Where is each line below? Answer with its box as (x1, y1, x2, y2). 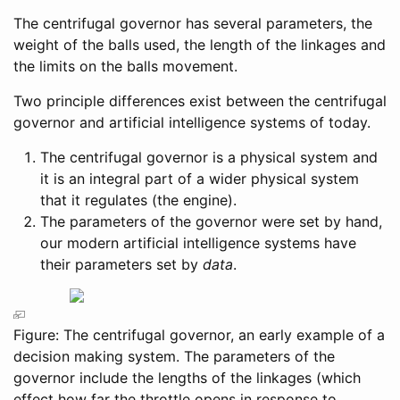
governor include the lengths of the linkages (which (13, 368, 361, 387)
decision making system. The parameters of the (13, 346, 335, 365)
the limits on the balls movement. (13, 56, 237, 75)
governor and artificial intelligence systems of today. (13, 112, 371, 131)
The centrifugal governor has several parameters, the (13, 13, 372, 32)
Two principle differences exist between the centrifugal (13, 91, 387, 110)
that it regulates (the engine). (40, 190, 237, 209)
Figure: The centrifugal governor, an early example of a (13, 325, 385, 344)
